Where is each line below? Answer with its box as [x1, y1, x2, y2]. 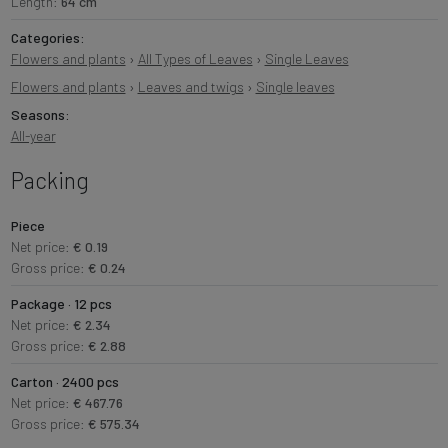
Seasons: [10, 106, 70, 124]
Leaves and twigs [137, 78, 244, 96]
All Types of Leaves [137, 50, 253, 68]
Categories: [10, 29, 85, 47]
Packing [10, 166, 89, 195]
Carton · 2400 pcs [10, 373, 119, 391]
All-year [10, 127, 56, 145]
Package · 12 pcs [10, 295, 112, 313]
